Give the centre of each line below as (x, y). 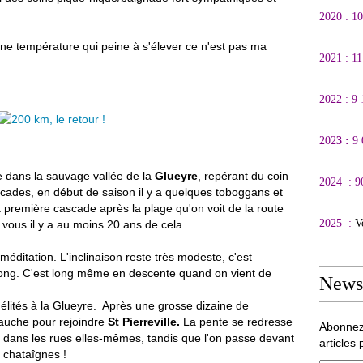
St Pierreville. (144, 322)
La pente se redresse (236, 322)
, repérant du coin (243, 176)
